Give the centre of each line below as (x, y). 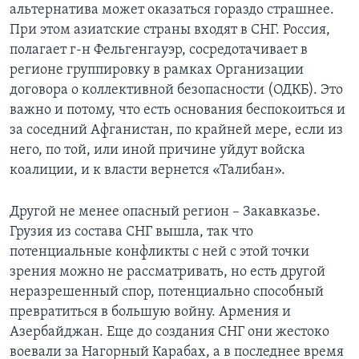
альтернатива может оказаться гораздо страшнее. (172, 10)
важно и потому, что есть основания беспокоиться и (177, 110)
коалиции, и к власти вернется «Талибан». (147, 170)
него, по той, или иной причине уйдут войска (157, 150)
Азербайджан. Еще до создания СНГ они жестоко (169, 332)
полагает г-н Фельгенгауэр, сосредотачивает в (159, 50)
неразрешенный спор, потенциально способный (167, 292)
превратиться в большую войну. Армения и (150, 312)
